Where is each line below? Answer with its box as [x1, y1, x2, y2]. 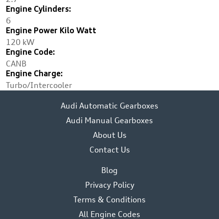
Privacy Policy [85, 180, 134, 190]
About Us [92, 130, 127, 140]
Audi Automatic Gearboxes [61, 101, 158, 110]
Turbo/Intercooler [6, 80, 72, 90]
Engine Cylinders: [6, 6, 71, 14]
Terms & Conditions [73, 195, 146, 204]
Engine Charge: [6, 70, 63, 78]
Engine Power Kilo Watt [6, 27, 96, 35]
